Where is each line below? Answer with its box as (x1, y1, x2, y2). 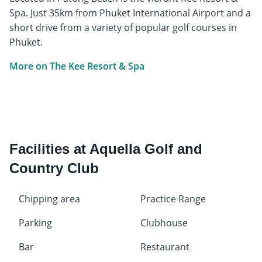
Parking (19, 216, 52, 229)
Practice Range (140, 192, 206, 205)
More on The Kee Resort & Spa (9, 59, 144, 73)
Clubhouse (140, 216, 188, 229)
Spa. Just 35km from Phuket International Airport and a (9, 6, 251, 19)
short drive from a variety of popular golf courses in (9, 20, 237, 34)
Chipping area (19, 192, 80, 205)
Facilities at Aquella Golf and (9, 140, 202, 157)
